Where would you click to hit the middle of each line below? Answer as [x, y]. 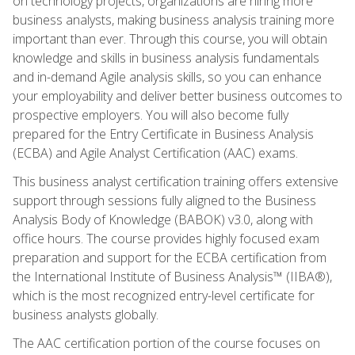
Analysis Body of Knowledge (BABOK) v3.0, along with [163, 219]
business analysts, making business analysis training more [174, 19]
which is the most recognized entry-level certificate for [164, 295]
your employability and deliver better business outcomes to [177, 95]
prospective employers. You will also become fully [151, 115]
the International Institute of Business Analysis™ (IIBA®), [172, 276]
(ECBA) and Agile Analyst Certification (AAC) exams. [155, 153]
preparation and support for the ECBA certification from [170, 257]
